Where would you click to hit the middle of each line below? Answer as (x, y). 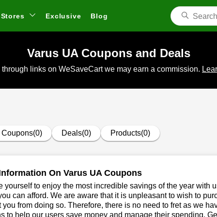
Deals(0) (76, 133)
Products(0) (130, 133)
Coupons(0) (22, 133)
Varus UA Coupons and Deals (108, 53)
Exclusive (63, 16)
